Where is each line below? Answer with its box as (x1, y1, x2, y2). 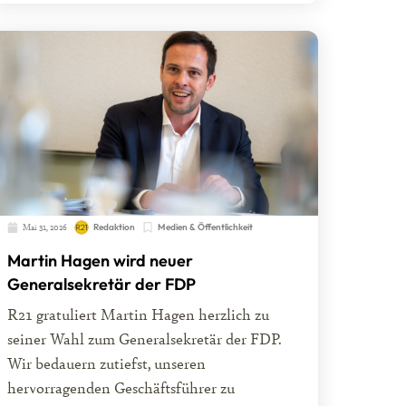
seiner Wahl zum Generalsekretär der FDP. (6, 328, 282, 350)
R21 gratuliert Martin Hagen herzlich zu (6, 304, 269, 325)
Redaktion (92, 221, 135, 234)
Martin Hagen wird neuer (6, 250, 193, 272)
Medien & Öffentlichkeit (157, 221, 253, 234)
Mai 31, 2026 (22, 221, 67, 234)
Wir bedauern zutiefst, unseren (6, 353, 206, 374)
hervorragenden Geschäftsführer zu (6, 377, 235, 399)
